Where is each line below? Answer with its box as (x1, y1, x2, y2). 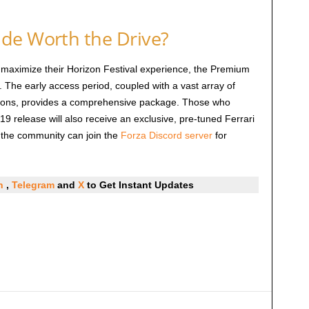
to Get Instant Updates (86, 179, 194, 191)
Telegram (11, 179, 54, 191)
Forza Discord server (120, 130, 212, 141)
